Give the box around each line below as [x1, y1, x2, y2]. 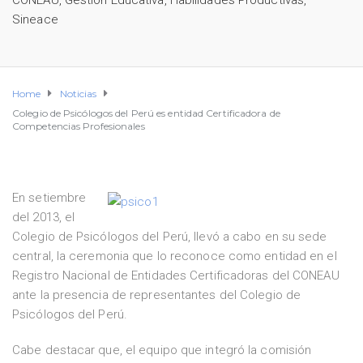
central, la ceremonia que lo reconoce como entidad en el [12, 249, 337, 263]
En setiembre [12, 190, 87, 205]
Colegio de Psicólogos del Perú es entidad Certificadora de [12, 107, 280, 119]
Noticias [59, 88, 97, 100]
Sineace [12, 12, 58, 27]
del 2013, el [12, 210, 75, 224]
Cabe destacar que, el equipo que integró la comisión [12, 343, 312, 357]
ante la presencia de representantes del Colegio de [12, 288, 301, 302]
